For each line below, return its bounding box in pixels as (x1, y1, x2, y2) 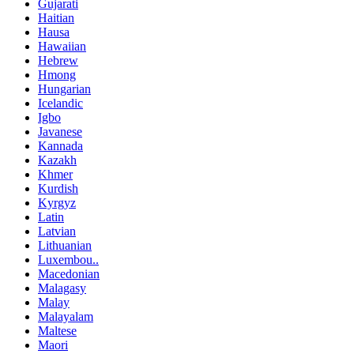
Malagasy (38, 281, 86, 296)
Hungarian (38, 82, 91, 96)
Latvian (38, 224, 76, 239)
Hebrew (38, 54, 78, 68)
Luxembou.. (38, 253, 99, 267)
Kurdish (38, 182, 78, 196)
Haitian (38, 11, 74, 25)
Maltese (38, 324, 77, 338)
